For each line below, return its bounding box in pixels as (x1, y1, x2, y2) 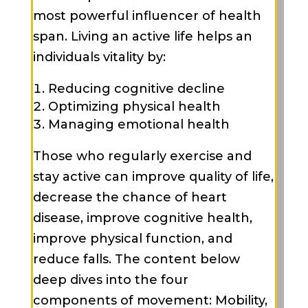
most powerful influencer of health (32, 8, 261, 23)
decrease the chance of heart (32, 190, 227, 205)
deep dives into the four (32, 272, 188, 287)
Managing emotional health (47, 117, 230, 132)
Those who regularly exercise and (32, 148, 252, 164)
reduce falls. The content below (32, 252, 240, 267)
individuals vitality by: (32, 49, 166, 65)
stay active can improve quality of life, (32, 169, 274, 184)
